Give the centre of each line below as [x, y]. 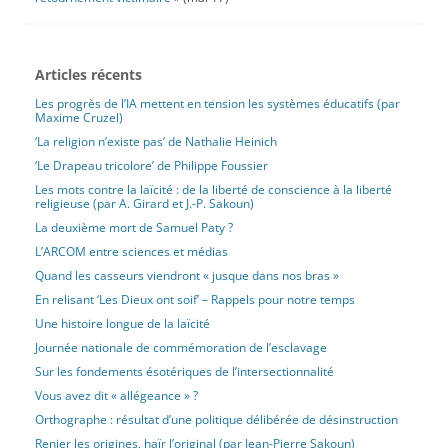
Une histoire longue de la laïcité [122, 323]
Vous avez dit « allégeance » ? [116, 395]
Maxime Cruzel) [78, 117]
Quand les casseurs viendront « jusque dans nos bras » [186, 275]
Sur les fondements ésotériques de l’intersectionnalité [184, 371]
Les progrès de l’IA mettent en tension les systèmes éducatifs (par [217, 103]
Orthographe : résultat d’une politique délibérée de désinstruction [216, 419]
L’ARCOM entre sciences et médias [131, 251]
